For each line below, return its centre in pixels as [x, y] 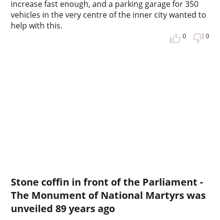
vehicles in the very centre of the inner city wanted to [109, 15]
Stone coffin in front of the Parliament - [107, 182]
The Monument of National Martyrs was [109, 195]
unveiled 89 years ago [63, 209]
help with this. [37, 26]
